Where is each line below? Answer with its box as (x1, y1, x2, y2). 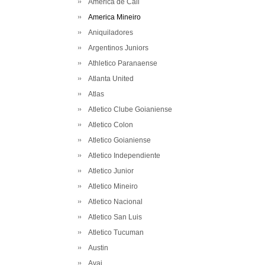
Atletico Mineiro (85, 182, 138, 190)
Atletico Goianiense (85, 136, 151, 144)
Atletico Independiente (85, 151, 160, 160)
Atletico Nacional (85, 198, 143, 206)
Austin (85, 244, 108, 252)
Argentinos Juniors (85, 44, 148, 52)
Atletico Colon (85, 121, 133, 129)
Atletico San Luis (85, 213, 142, 221)
